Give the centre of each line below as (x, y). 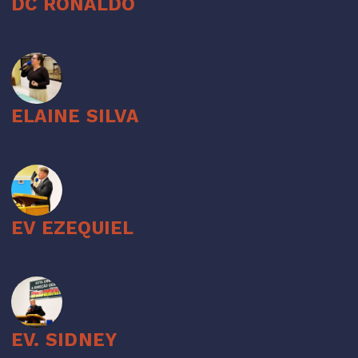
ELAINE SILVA (75, 116)
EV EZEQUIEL (73, 228)
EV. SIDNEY (64, 340)
